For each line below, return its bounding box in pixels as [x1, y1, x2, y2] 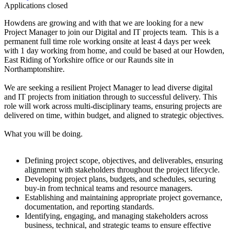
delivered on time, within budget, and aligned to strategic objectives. [4, 110, 224, 120]
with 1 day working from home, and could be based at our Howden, [4, 46, 224, 55]
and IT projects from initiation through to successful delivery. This [4, 92, 217, 101]
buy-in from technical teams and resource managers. [25, 183, 193, 193]
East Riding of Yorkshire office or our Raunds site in [4, 55, 174, 64]
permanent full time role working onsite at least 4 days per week [4, 36, 210, 46]
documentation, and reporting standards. [25, 202, 154, 211]
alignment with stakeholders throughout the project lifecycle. [25, 165, 220, 174]
